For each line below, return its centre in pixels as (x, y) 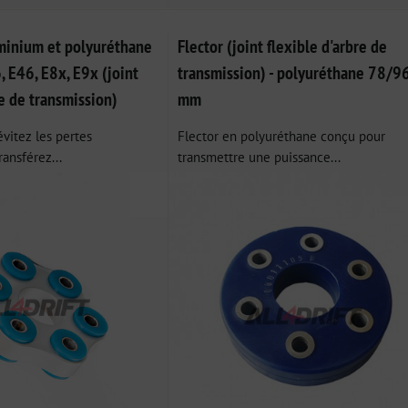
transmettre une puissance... (259, 156)
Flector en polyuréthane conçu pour (281, 135)
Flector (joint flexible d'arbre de (282, 46)
